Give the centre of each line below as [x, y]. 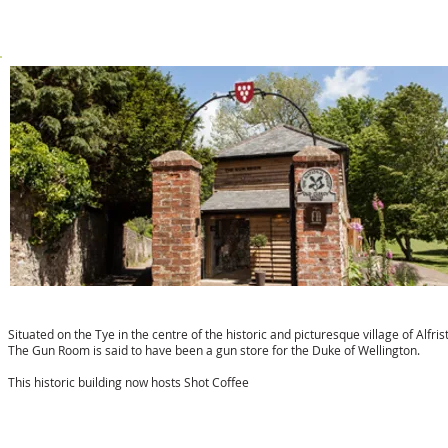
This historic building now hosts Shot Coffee [128, 382]
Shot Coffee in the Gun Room [135, 308]
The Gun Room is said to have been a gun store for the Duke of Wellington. [217, 350]
